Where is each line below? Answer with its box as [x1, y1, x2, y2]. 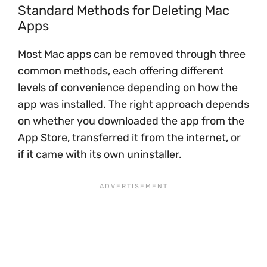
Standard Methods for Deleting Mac [18, 2, 229, 18]
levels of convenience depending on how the [18, 81, 238, 94]
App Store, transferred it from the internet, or [18, 131, 241, 144]
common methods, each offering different [18, 64, 223, 77]
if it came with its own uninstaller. [18, 148, 182, 161]
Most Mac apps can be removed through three [18, 48, 246, 61]
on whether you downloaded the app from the [18, 114, 244, 128]
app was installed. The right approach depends [18, 98, 249, 111]
